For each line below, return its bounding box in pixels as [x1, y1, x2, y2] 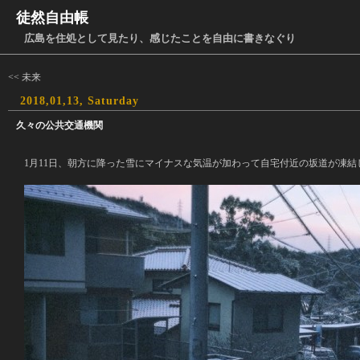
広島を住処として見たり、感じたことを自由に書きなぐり [24, 32, 296, 44]
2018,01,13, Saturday [20, 95, 139, 107]
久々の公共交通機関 [16, 120, 103, 131]
